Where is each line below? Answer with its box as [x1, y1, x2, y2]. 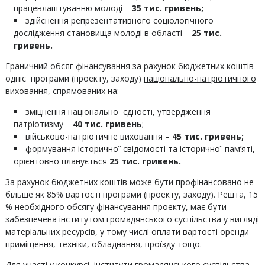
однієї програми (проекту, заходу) [5, 73, 144, 84]
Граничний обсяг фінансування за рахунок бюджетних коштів [5, 60, 254, 72]
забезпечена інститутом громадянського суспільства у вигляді [5, 214, 259, 225]
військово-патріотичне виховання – [25, 131, 172, 142]
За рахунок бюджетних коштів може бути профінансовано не [5, 176, 254, 188]
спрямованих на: [50, 85, 119, 96]
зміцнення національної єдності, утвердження [25, 106, 211, 117]
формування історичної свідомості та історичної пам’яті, [25, 143, 255, 154]
